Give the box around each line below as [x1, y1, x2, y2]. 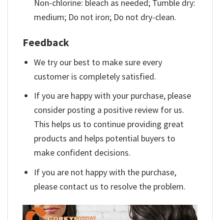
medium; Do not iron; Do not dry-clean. [34, 11, 177, 23]
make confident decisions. [34, 147, 131, 159]
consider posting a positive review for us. [34, 104, 185, 116]
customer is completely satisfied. [34, 70, 157, 82]
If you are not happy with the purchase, [34, 166, 177, 178]
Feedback [23, 35, 69, 49]
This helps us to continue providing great [34, 118, 184, 130]
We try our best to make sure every [34, 56, 163, 68]
